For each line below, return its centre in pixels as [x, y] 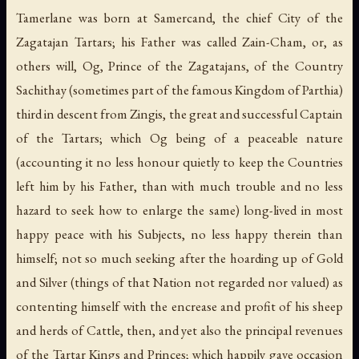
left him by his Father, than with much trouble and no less [179, 186]
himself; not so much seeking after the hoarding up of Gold [179, 258]
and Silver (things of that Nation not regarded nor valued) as [179, 282]
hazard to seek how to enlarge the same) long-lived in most [179, 210]
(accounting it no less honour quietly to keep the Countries [179, 161]
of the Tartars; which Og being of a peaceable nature [179, 137]
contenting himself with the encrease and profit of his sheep [179, 306]
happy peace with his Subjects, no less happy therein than [179, 234]
